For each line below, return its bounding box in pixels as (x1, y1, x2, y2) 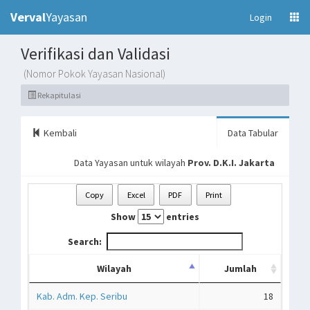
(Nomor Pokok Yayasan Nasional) (24, 67, 165, 80)
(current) (271, 10, 307, 23)
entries (164, 210, 199, 224)
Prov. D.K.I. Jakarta (188, 156, 275, 169)
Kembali (42, 127, 77, 139)
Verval (10, 9, 46, 25)
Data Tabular (228, 127, 278, 139)
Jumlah (224, 262, 257, 275)
